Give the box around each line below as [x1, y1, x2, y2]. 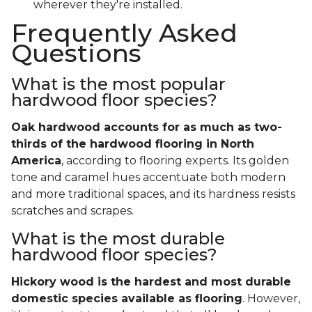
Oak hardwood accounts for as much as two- [11, 120, 282, 134]
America [11, 154, 61, 168]
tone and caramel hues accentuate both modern [11, 171, 286, 185]
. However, [242, 292, 300, 306]
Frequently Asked [11, 17, 237, 49]
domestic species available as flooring [11, 292, 242, 306]
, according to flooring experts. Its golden [61, 154, 289, 168]
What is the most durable [11, 228, 225, 249]
